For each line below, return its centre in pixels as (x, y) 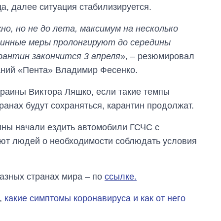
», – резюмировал (157, 56)
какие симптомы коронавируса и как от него (95, 198)
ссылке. (121, 176)
